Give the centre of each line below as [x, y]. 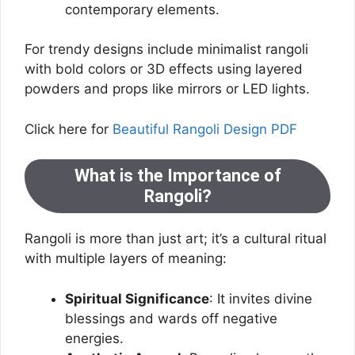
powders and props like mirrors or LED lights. [167, 89]
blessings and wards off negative [171, 318]
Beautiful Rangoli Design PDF [205, 129]
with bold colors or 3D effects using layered [164, 69]
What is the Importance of [177, 176]
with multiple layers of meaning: [126, 258]
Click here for [69, 129]
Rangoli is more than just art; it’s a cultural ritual [176, 239]
